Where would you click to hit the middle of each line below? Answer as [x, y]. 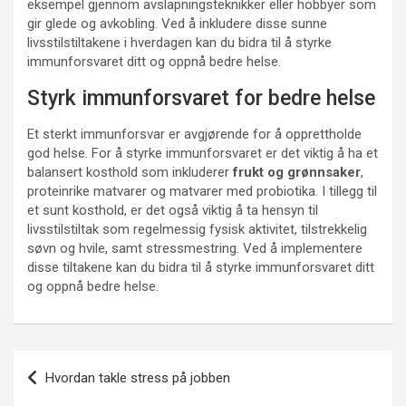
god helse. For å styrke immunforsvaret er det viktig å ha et [203, 153]
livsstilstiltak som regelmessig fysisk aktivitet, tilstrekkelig [197, 229]
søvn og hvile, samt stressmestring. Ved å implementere [195, 248]
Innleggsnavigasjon [111, 364]
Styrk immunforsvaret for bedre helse [201, 98]
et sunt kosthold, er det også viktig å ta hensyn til [173, 210]
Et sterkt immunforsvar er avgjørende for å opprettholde [194, 134]
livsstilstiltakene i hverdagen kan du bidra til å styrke [179, 43]
